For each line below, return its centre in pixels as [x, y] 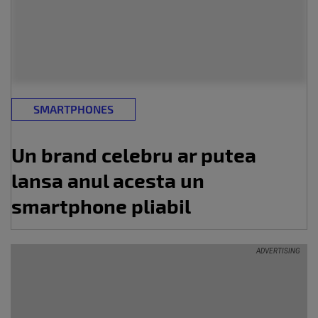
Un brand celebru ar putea [134, 155]
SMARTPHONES [73, 109]
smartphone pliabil [101, 206]
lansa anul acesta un [108, 180]
